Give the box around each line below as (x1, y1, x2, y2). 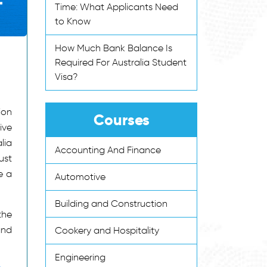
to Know (55, 15, 91, 27)
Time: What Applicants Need (55, 1, 178, 13)
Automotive (55, 171, 105, 182)
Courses (93, 111, 150, 129)
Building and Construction (55, 198, 167, 209)
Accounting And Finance (55, 144, 161, 156)
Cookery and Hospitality (55, 225, 159, 236)
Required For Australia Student (55, 57, 187, 68)
